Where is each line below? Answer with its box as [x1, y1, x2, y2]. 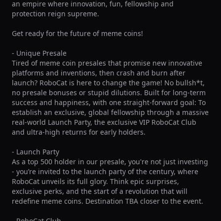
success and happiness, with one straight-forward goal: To [12, 98, 206, 107]
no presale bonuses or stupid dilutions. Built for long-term [12, 88, 206, 97]
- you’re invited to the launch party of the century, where [12, 167, 198, 176]
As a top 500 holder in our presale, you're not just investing [12, 157, 208, 166]
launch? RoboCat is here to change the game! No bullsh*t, [12, 78, 205, 87]
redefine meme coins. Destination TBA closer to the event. [12, 196, 203, 206]
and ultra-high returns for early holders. [12, 127, 146, 137]
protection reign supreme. [12, 9, 99, 18]
